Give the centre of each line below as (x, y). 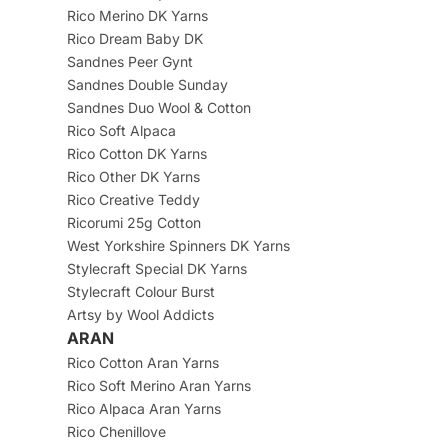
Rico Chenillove (116, 432)
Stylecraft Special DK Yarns (156, 269)
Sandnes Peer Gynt (129, 62)
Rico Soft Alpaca (121, 131)
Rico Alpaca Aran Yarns (143, 409)
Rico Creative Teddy (133, 200)
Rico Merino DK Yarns (137, 16)
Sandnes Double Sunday (147, 85)
